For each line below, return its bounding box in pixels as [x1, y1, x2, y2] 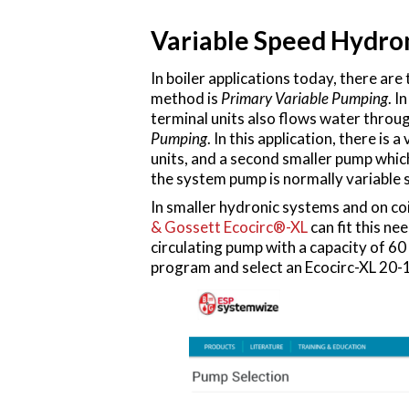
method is [150, 89, 221, 108]
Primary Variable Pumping [220, 89, 388, 108]
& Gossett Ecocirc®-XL [150, 216, 308, 236]
